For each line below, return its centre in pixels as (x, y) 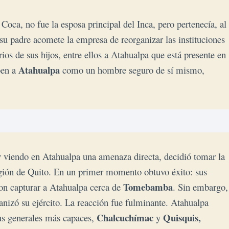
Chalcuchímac (125, 217)
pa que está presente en (183, 54)
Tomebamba (148, 187)
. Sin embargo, (200, 187)
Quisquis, (182, 217)
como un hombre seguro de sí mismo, (132, 70)
